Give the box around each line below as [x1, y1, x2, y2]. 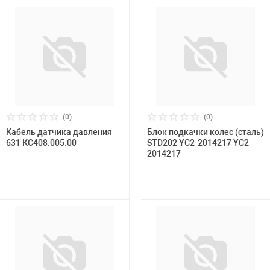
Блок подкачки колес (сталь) [147, 127, 264, 137]
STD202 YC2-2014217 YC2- [147, 138, 252, 148]
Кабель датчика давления [6, 127, 112, 137]
